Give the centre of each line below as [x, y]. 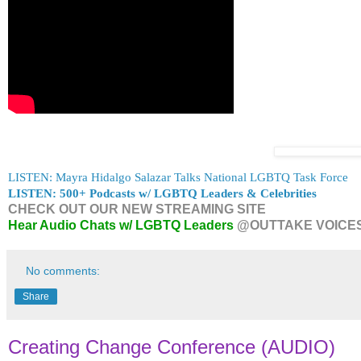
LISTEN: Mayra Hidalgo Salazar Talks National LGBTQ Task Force [178, 176]
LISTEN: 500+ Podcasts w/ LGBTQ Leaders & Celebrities [162, 193]
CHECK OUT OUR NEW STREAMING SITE [137, 209]
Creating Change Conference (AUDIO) [172, 346]
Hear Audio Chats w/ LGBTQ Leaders [121, 225]
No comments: [63, 270]
